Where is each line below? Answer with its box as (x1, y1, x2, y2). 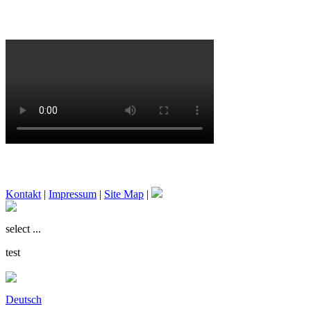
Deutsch (6, 293, 42, 305)
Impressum (49, 187, 96, 200)
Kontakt (6, 187, 41, 200)
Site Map (104, 187, 144, 200)
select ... (6, 222, 41, 235)
